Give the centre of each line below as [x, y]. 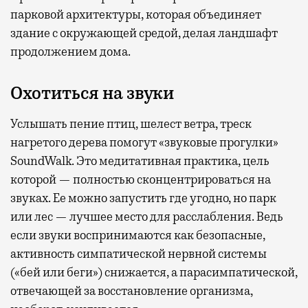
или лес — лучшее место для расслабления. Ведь [147, 217]
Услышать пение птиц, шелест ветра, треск [131, 124]
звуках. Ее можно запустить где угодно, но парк [143, 198]
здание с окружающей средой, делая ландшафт [144, 33]
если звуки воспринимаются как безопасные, [138, 235]
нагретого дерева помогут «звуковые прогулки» [144, 143]
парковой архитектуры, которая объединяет [136, 15]
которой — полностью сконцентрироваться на [141, 180]
